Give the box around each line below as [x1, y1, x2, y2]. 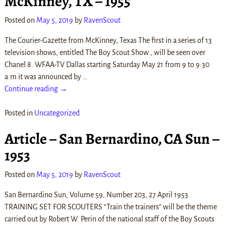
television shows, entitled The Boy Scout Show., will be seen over [4, 48, 205, 57]
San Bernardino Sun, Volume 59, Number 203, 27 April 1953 [4, 190, 188, 199]
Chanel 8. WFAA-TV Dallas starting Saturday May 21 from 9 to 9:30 [4, 61, 209, 69]
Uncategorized [34, 109, 80, 118]
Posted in [4, 109, 33, 118]
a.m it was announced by [4, 73, 83, 81]
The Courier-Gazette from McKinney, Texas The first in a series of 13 [4, 36, 212, 45]
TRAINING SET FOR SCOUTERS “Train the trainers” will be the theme [4, 202, 217, 211]
